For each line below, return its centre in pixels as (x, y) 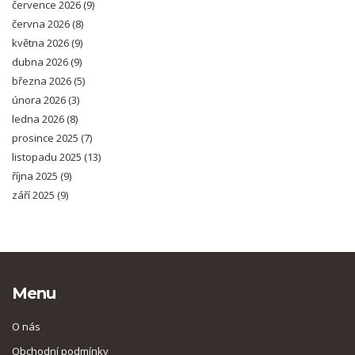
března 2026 (43, 81)
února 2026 (40, 100)
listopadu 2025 (48, 157)
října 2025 (36, 176)
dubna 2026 (41, 62)
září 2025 (34, 195)
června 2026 (42, 24)
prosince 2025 (46, 138)
